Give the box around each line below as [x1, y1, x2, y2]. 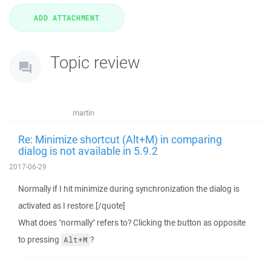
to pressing [18, 234, 61, 245]
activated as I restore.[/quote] [18, 200, 125, 211]
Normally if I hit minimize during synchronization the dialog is [18, 183, 240, 194]
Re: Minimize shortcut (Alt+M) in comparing [18, 132, 222, 146]
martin [73, 108, 94, 118]
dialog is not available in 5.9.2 [18, 143, 158, 158]
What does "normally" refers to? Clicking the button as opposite [18, 217, 246, 228]
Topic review [50, 51, 140, 73]
